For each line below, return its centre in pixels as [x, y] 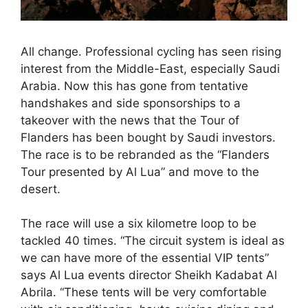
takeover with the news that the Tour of [130, 120]
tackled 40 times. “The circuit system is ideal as [153, 241]
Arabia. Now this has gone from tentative [134, 86]
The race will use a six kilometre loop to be [139, 224]
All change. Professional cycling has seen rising [151, 51]
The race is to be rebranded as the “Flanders [145, 154]
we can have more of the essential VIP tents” [145, 258]
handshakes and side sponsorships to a [131, 103]
